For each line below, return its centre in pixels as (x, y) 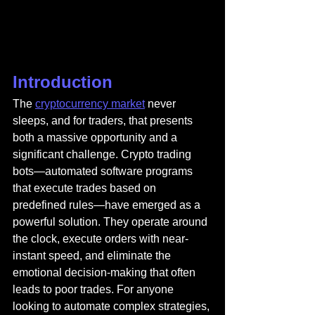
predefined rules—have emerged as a (108, 205)
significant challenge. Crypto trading (103, 154)
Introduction (63, 82)
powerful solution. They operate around (111, 222)
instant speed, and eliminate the (93, 256)
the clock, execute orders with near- (101, 239)
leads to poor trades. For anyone (95, 289)
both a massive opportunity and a (96, 137)
